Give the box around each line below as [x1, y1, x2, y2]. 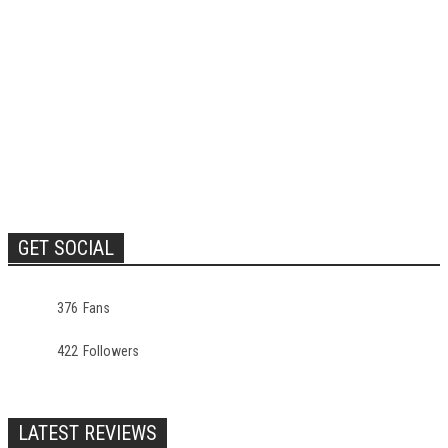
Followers [83, 343, 139, 359]
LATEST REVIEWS [18, 421, 157, 445]
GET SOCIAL [18, 236, 114, 260]
